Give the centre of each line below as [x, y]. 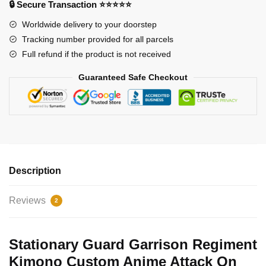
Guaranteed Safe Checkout [133, 77]
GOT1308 [28, 42]
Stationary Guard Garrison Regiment [133, 245]
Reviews [28, 201]
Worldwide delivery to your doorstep [89, 25]
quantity [23, 56]
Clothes [23, 28]
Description [35, 171]
